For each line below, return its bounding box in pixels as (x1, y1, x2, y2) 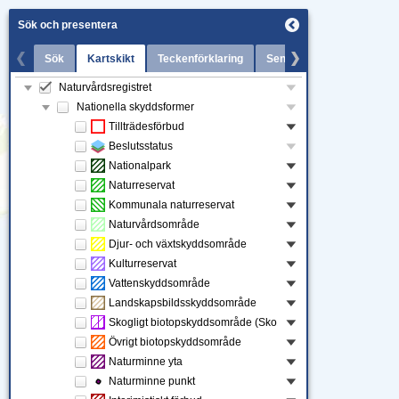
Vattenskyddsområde (109, 277, 210, 289)
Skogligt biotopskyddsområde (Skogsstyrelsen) (109, 316, 277, 329)
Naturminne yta (109, 355, 183, 368)
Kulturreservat (109, 257, 176, 270)
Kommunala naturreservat (109, 199, 234, 211)
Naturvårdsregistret (59, 81, 151, 94)
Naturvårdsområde (109, 218, 199, 231)
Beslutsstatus (109, 140, 173, 152)
